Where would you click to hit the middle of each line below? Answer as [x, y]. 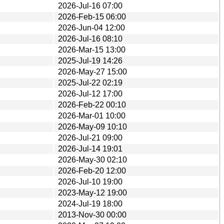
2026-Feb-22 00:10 [92, 104]
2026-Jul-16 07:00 [90, 5]
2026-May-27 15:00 [92, 71]
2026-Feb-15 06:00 [92, 16]
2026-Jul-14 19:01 [90, 148]
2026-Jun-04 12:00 [91, 27]
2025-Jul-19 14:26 [90, 60]
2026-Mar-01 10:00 [92, 115]
